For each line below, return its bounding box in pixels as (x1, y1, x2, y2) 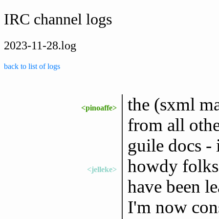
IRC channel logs (4, 10, 112, 28)
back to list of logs (4, 62, 60, 70)
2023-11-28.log (4, 39, 76, 52)
